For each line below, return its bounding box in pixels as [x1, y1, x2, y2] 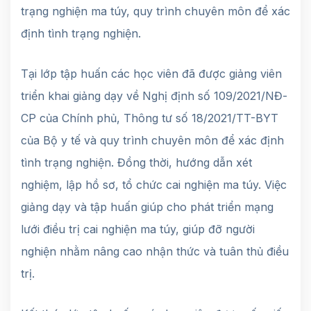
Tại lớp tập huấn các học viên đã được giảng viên [21, 66, 282, 81]
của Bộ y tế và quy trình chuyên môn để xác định [21, 133, 284, 147]
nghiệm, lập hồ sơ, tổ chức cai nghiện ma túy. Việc [21, 177, 287, 192]
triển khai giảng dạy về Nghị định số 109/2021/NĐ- [21, 88, 287, 103]
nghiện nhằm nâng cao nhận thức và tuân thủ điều [21, 244, 289, 258]
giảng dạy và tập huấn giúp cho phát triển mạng [21, 199, 274, 214]
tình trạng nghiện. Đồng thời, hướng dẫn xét [21, 155, 252, 169]
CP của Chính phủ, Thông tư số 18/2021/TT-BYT [21, 110, 278, 125]
